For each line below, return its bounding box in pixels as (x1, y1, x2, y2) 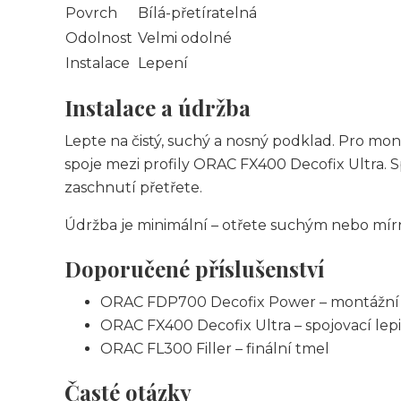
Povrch (65, 4, 117, 21)
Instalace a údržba (64, 93, 251, 122)
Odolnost (65, 30, 132, 47)
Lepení (138, 55, 188, 72)
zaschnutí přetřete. (64, 179, 202, 196)
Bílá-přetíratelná (138, 4, 257, 21)
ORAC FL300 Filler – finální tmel (100, 340, 329, 357)
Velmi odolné (138, 30, 232, 47)
